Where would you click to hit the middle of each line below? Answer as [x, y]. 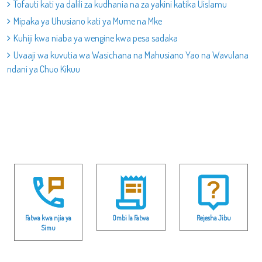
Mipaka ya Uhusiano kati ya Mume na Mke [88, 21]
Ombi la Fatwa [131, 218]
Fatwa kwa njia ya [49, 218]
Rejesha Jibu [213, 218]
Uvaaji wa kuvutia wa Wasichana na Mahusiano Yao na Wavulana [131, 55]
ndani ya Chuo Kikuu [44, 69]
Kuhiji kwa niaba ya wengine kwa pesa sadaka [96, 38]
